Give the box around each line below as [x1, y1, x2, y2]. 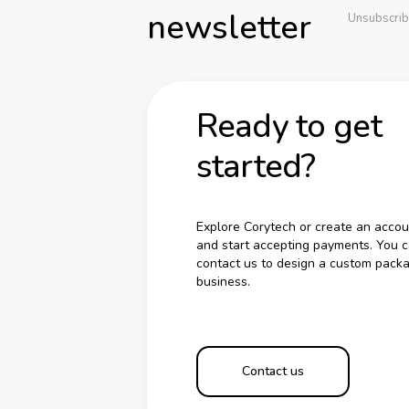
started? [195, 143, 316, 189]
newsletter [146, 5, 311, 50]
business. [195, 272, 250, 290]
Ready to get [195, 103, 382, 149]
